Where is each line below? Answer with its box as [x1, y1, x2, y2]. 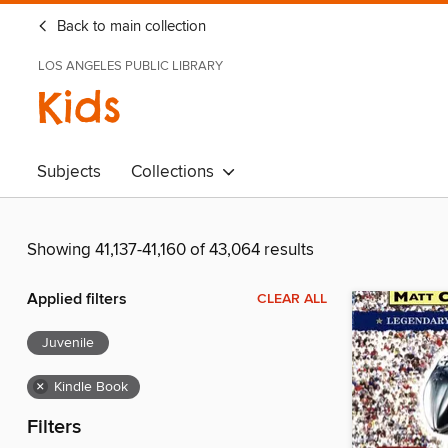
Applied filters [27, 289, 127, 311]
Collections [131, 161, 222, 183]
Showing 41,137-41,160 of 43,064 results [27, 239, 314, 262]
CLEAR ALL [257, 290, 327, 309]
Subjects [37, 161, 101, 183]
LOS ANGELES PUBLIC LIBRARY [38, 58, 223, 74]
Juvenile [42, 334, 94, 353]
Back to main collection [53, 18, 206, 36]
